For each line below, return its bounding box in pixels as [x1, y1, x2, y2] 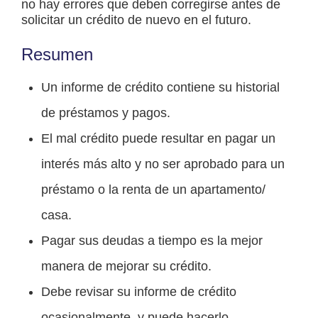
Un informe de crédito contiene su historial [41, 80, 280, 95]
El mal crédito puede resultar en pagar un [41, 131, 275, 146]
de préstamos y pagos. [41, 106, 170, 121]
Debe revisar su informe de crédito [41, 285, 236, 300]
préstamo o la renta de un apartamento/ [41, 182, 265, 197]
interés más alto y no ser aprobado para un [41, 157, 285, 172]
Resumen [21, 45, 93, 65]
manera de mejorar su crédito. [41, 259, 212, 274]
